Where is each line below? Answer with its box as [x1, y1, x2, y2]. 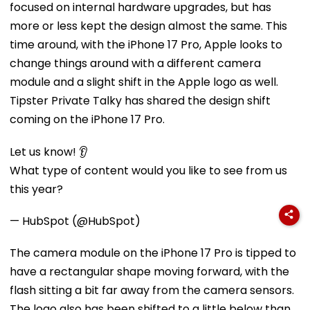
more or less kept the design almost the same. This [10, 17, 287, 34]
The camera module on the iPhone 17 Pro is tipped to [10, 244, 296, 261]
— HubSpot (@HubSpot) [10, 212, 140, 229]
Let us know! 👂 [10, 143, 88, 160]
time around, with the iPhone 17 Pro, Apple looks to [10, 36, 282, 53]
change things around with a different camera [10, 55, 261, 71]
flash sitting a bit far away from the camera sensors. [10, 282, 294, 298]
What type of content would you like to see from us [10, 162, 287, 179]
